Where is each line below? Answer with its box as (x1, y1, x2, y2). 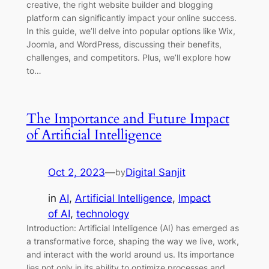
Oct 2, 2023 (47, 166, 105, 179)
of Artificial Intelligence (26, 125, 162, 145)
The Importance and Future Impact (26, 109, 229, 128)
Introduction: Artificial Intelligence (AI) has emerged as (26, 223, 239, 234)
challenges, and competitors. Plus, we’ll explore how (26, 52, 231, 63)
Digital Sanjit (125, 166, 186, 179)
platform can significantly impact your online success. (26, 13, 237, 23)
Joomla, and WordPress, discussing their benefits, (26, 39, 222, 50)
